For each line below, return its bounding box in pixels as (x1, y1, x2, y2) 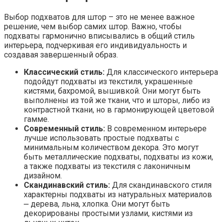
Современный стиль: (24, 123, 105, 133)
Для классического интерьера (105, 67, 218, 77)
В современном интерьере (105, 123, 207, 133)
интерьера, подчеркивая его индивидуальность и (4, 40, 187, 50)
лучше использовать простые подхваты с (24, 133, 179, 143)
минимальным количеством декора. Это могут (24, 142, 199, 152)
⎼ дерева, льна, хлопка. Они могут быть (24, 199, 170, 209)
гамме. (24, 114, 49, 124)
